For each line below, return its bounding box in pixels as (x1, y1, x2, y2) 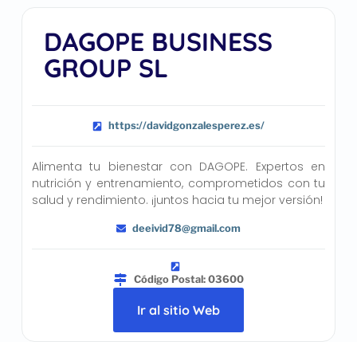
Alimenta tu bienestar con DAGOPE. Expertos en (31, 159, 326, 175)
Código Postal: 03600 (133, 273, 244, 285)
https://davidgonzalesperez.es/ (108, 120, 265, 132)
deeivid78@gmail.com (132, 222, 241, 234)
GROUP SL (43, 52, 168, 84)
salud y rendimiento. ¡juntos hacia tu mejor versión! (31, 192, 323, 209)
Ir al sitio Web (137, 301, 220, 318)
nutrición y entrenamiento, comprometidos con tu (31, 175, 326, 192)
